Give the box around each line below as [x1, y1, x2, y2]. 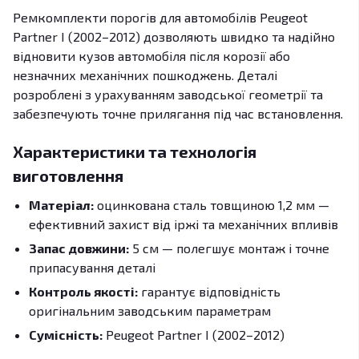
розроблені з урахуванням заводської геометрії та [13, 87, 323, 102]
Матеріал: [29, 197, 94, 212]
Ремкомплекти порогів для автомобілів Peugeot [13, 10, 308, 25]
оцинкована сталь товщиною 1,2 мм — [94, 197, 329, 212]
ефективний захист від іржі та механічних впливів [29, 216, 338, 232]
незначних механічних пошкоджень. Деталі [13, 67, 277, 83]
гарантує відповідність [138, 284, 280, 299]
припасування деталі [29, 260, 155, 275]
